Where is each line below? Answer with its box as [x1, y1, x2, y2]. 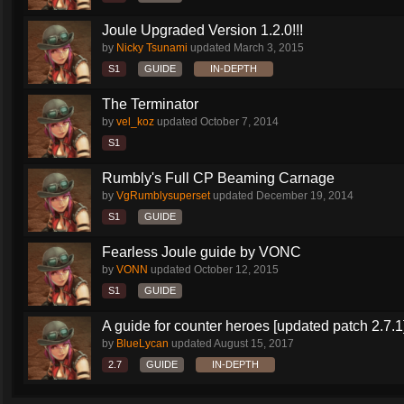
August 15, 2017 [214, 337, 294, 350]
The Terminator [102, 96, 198, 112]
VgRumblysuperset [116, 189, 210, 202]
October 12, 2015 [194, 263, 279, 276]
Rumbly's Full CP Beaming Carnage [102, 170, 335, 186]
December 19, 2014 [256, 189, 353, 202]
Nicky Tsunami [116, 41, 188, 54]
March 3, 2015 [234, 41, 304, 54]
